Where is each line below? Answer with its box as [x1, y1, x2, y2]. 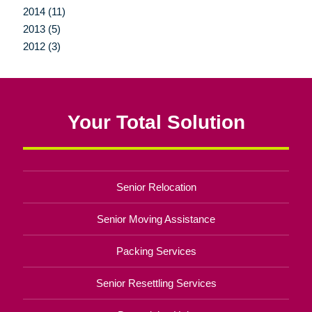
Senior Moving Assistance [97, 212, 215, 225]
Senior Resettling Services [95, 276, 217, 289]
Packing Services [116, 244, 196, 257]
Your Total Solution [67, 110, 245, 133]
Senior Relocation [116, 180, 196, 193]
